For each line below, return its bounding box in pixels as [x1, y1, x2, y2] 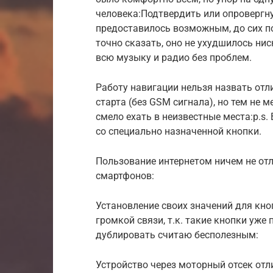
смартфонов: [96, 169, 154, 182]
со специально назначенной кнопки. [96, 125, 261, 137]
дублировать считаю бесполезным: [96, 229, 258, 241]
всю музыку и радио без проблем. [96, 51, 252, 63]
